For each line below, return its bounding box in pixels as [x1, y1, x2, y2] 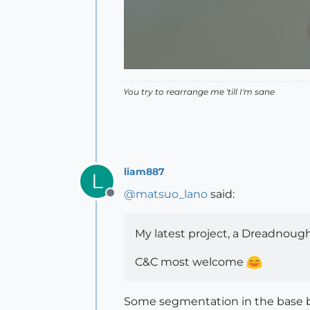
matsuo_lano [136, 187, 208, 201]
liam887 [124, 165, 165, 178]
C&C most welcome [135, 255, 246, 268]
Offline [109, 193, 146, 207]
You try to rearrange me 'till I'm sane [123, 86, 275, 97]
